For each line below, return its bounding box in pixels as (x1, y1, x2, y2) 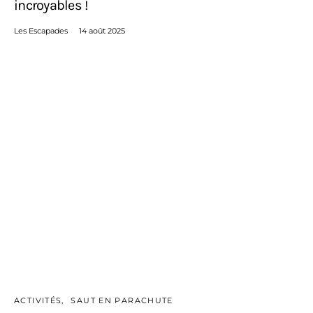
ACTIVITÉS (14, 295, 62, 305)
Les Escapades (14, 25, 68, 36)
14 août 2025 (79, 25, 125, 36)
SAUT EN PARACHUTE (71, 295, 173, 305)
